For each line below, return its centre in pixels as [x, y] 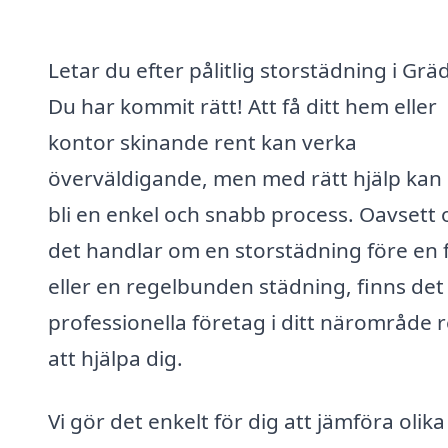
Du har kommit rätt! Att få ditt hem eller [242, 105]
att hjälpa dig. [115, 357]
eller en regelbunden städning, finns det [246, 285]
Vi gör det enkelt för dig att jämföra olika [246, 421]
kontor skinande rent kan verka [202, 141]
